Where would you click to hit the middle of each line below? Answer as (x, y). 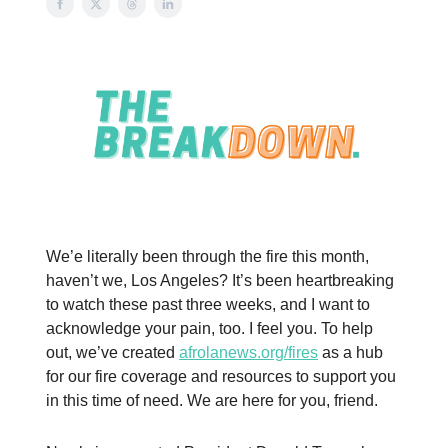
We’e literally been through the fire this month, (207, 256)
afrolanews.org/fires (248, 352)
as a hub (350, 352)
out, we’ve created (112, 352)
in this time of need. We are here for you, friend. (212, 400)
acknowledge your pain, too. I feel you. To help (209, 328)
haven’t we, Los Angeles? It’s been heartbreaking (220, 280)
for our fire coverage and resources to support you (221, 376)
